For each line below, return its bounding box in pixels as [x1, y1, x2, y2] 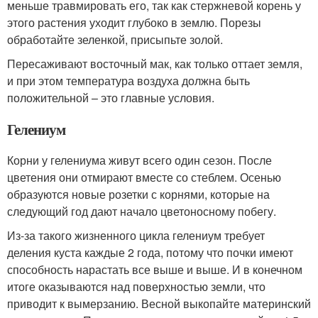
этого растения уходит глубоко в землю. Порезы [7, 14, 261, 31]
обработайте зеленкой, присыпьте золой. [7, 31, 223, 48]
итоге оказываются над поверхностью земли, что [7, 278, 265, 295]
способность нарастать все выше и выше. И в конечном [7, 261, 302, 278]
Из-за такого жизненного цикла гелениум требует [7, 227, 265, 243]
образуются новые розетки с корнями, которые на [7, 186, 270, 202]
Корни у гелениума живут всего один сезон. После [7, 152, 272, 168]
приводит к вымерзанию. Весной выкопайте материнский [7, 295, 311, 312]
